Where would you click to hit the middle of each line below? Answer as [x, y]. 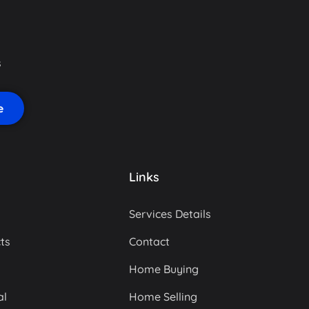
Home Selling [163, 296]
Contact [149, 241]
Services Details [170, 213]
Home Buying [164, 269]
